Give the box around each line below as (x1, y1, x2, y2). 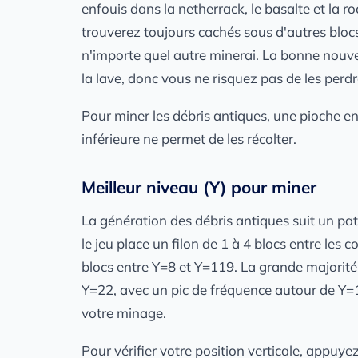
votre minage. (82, 304, 166, 321)
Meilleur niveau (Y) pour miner (82, 177, 316, 197)
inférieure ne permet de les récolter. (82, 130, 296, 147)
